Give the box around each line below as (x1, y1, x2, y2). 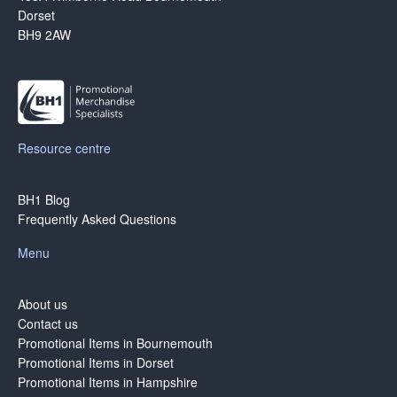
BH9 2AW (18, 26, 71, 44)
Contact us (18, 314, 78, 332)
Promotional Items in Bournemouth (18, 333, 213, 352)
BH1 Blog (18, 190, 70, 208)
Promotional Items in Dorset (18, 353, 174, 371)
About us (18, 294, 67, 313)
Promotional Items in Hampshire (18, 372, 198, 391)
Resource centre (18, 138, 111, 157)
